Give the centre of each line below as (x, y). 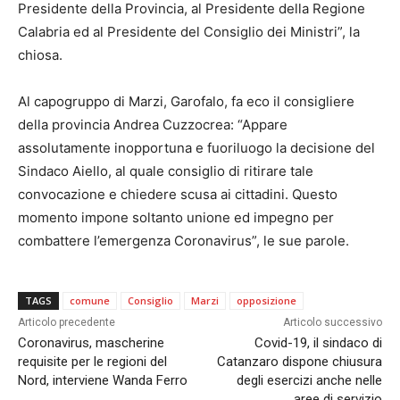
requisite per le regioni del (92, 362)
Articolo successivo (332, 323)
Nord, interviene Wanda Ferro (103, 381)
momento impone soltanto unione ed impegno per (176, 218)
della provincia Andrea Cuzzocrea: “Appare (153, 125)
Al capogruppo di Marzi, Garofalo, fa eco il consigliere (186, 102)
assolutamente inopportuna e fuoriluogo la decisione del (196, 148)
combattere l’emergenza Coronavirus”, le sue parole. (183, 241)
